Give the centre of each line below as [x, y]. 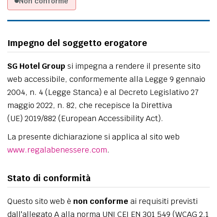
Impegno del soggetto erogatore [77, 43]
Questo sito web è [40, 201]
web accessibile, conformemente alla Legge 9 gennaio [106, 79]
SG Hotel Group [36, 66]
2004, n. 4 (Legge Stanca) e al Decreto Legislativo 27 [103, 92]
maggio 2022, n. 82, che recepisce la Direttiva [90, 105]
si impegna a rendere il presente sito [133, 66]
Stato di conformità [49, 178]
